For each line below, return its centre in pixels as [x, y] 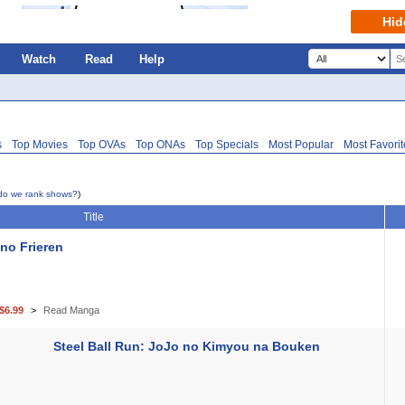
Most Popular [301, 145]
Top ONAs [160, 145]
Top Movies [40, 145]
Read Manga [72, 310]
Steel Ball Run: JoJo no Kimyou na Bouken [187, 346]
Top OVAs [102, 145]
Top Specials [227, 145]
